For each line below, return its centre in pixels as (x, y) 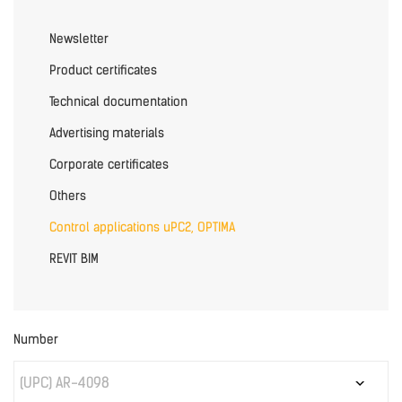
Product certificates (103, 70)
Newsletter (79, 39)
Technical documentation (118, 102)
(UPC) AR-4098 (65, 383)
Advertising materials (107, 133)
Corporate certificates (109, 165)
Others (68, 196)
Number (36, 340)
